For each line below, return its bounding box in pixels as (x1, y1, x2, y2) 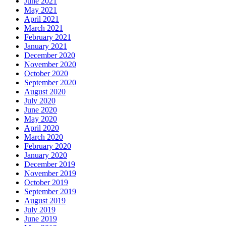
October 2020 (24, 69, 68, 78)
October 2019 (24, 178, 68, 187)
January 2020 (24, 150, 67, 159)
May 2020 (24, 114, 57, 123)
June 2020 (24, 105, 57, 114)
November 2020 (24, 60, 76, 69)
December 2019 (24, 159, 75, 168)
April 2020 (24, 123, 59, 132)
